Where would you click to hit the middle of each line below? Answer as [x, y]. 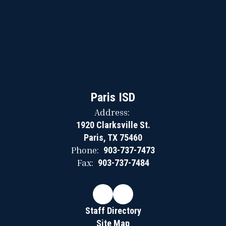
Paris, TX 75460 [113, 137]
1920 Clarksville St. [113, 125]
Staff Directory [113, 211]
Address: [112, 112]
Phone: [85, 150]
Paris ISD [113, 97]
